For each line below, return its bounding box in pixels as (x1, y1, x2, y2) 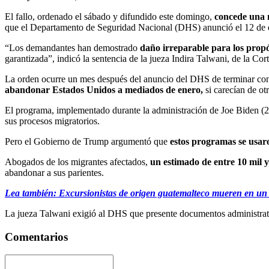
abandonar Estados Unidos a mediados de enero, (5, 84, 203, 95)
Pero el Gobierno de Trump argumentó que (5, 136, 170, 147)
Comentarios (5, 230, 68, 243)
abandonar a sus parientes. (5, 167, 104, 178)
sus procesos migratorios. (5, 115, 100, 126)
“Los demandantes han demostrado (5, 42, 140, 53)
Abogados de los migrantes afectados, (5, 156, 148, 167)
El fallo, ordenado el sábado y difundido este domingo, (5, 11, 214, 22)
